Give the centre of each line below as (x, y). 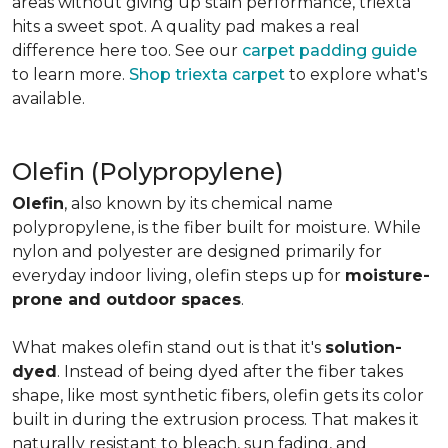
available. (48, 98)
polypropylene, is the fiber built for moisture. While (216, 227)
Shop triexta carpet (207, 74)
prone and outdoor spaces (126, 299)
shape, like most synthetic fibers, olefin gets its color (218, 395)
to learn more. (70, 74)
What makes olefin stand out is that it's (168, 347)
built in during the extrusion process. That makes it (215, 419)
